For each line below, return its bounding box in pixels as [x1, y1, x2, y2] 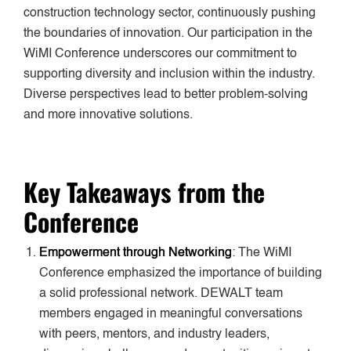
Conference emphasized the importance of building [39, 266, 322, 280]
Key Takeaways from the [24, 172, 265, 210]
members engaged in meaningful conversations [39, 307, 302, 320]
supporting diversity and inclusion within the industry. [24, 67, 315, 81]
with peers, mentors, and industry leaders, [39, 327, 270, 341]
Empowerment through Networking [39, 246, 232, 259]
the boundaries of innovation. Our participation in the [24, 27, 313, 40]
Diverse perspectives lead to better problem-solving [24, 88, 308, 101]
